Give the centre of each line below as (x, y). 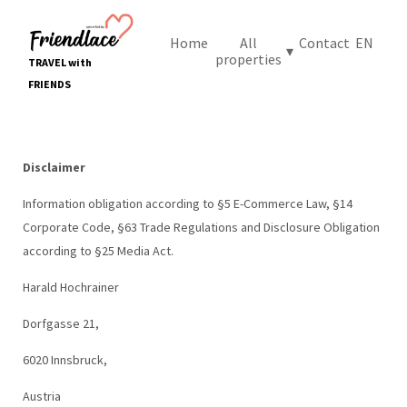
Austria (41, 396)
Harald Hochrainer (70, 287)
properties (248, 59)
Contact (325, 42)
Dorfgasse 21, (60, 323)
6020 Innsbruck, (65, 359)
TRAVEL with (60, 63)
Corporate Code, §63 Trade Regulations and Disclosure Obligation (201, 227)
